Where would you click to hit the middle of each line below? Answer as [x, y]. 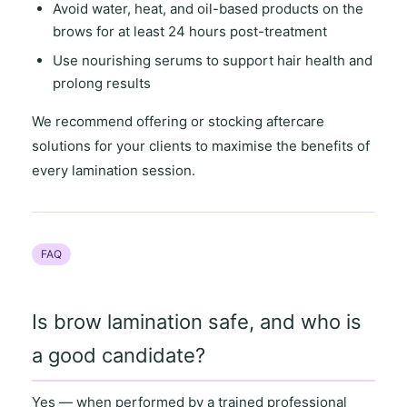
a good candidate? [119, 355]
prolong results [101, 83]
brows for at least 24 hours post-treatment [189, 32]
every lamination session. [114, 170]
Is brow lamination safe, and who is [197, 321]
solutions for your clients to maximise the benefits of [201, 145]
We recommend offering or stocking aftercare [179, 121]
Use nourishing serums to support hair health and [212, 60]
